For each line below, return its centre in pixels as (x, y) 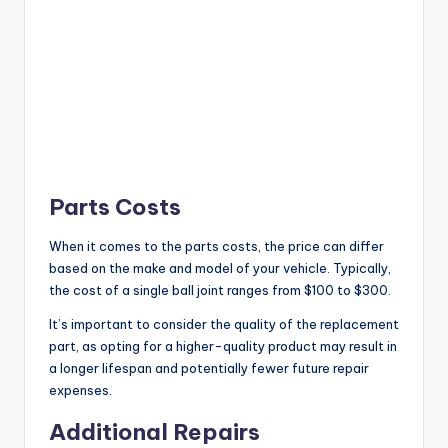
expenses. (80, 390)
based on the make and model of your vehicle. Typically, (220, 268)
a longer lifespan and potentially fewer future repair (209, 368)
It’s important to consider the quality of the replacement (224, 324)
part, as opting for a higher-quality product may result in (223, 346)
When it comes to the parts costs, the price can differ (216, 246)
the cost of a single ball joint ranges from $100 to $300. (220, 290)
